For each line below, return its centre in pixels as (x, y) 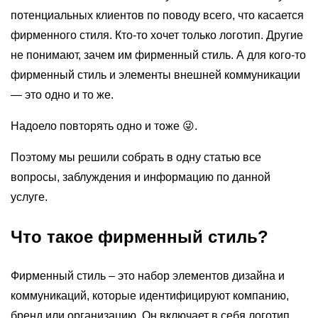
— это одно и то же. (62, 95)
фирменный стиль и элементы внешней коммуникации (155, 75)
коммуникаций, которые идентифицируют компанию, (150, 296)
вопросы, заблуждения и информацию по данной (141, 177)
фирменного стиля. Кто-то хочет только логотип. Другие (157, 35)
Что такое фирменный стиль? (139, 237)
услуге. (29, 197)
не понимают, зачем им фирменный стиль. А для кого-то (158, 55)
